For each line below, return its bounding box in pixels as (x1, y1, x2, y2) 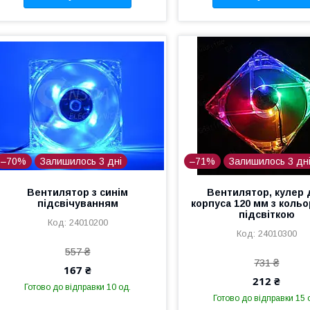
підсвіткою (238, 208, 295, 220)
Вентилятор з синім (27, 186, 129, 198)
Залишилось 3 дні (40, 155, 122, 167)
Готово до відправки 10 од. (24, 282, 131, 292)
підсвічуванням (37, 197, 118, 209)
